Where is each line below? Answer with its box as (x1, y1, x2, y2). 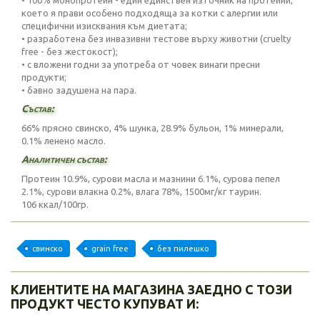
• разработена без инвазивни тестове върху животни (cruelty (21, 34, 291, 44)
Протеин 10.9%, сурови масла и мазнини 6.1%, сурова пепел (21, 174, 280, 184)
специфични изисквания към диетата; (21, 21, 187, 31)
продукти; (21, 72, 66, 82)
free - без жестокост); (21, 46, 118, 56)
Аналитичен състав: (21, 154, 106, 165)
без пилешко (157, 244, 209, 253)
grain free (91, 244, 129, 253)
